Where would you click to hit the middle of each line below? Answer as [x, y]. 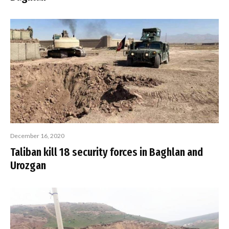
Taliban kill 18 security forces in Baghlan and [107, 152]
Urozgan [28, 166]
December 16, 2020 [37, 136]
